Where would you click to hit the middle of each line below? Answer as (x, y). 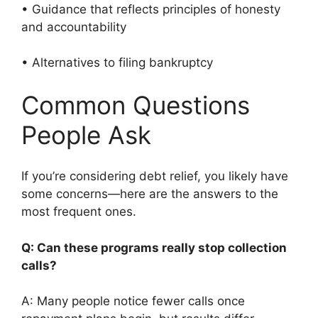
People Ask (86, 135)
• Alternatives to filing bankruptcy (121, 63)
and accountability (77, 27)
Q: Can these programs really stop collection (154, 247)
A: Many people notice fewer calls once (133, 301)
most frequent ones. (79, 212)
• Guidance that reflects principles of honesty (151, 9)
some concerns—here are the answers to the (150, 194)
